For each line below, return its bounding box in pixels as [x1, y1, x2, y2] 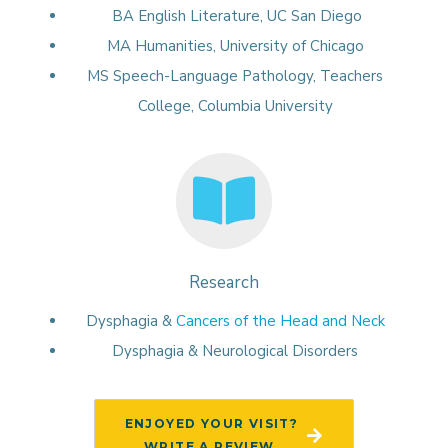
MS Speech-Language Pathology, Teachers [87, 65, 384, 86]
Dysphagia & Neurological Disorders [112, 341, 359, 362]
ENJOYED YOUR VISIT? [124, 415, 299, 431]
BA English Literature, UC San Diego [108, 5, 363, 26]
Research [189, 271, 259, 295]
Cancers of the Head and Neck [175, 311, 385, 332]
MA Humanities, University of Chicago [106, 35, 364, 56]
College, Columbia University [137, 95, 333, 116]
